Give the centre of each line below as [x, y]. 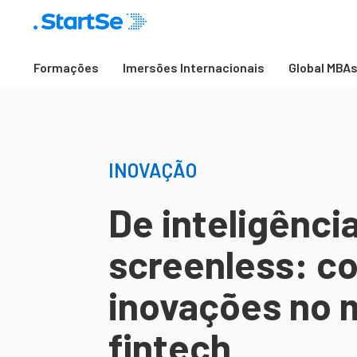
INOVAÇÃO [153, 170]
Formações [66, 67]
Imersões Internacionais [194, 67]
